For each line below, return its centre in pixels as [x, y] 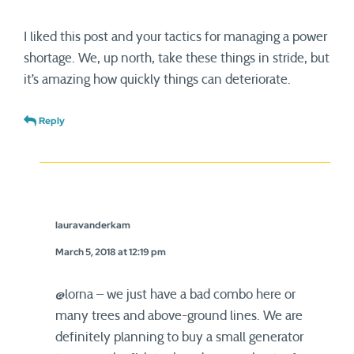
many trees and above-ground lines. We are [179, 316]
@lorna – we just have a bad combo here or [175, 294]
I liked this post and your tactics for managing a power [175, 37]
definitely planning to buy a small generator [179, 337]
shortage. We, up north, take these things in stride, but [177, 58]
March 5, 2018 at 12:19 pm [111, 252]
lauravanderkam [93, 225]
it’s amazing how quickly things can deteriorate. [157, 79]
